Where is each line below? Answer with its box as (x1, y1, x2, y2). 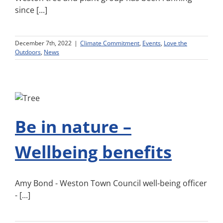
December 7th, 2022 (15, 39, 72, 47)
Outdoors (15, 48, 41, 56)
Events (142, 39, 161, 47)
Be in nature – (15, 115, 131, 138)
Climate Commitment (80, 39, 139, 47)
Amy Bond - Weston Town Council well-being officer (15, 178, 207, 189)
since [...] (15, 4, 47, 15)
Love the (164, 39, 187, 47)
